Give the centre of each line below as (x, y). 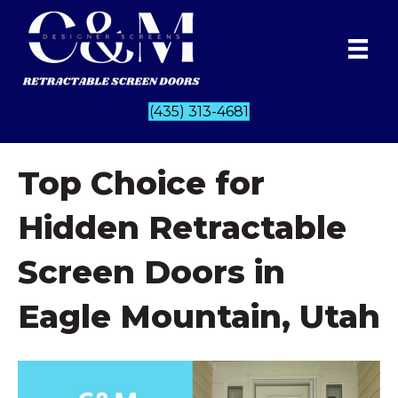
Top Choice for (141, 183)
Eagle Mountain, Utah (199, 316)
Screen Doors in (151, 271)
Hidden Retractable (182, 227)
